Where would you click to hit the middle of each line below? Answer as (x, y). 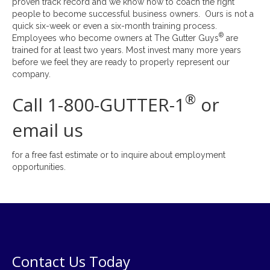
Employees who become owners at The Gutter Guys (115, 38)
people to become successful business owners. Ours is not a (133, 14)
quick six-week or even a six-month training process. (115, 26)
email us (48, 130)
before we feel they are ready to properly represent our (121, 62)
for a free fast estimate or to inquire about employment (119, 155)
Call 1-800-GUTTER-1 (99, 104)
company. (31, 74)
